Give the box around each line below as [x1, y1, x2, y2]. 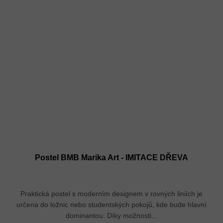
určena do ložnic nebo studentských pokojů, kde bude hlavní [16, 201, 207, 209]
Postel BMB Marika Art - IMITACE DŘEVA [35, 153, 188, 162]
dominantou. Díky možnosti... [66, 212, 157, 220]
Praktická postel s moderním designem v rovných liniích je [20, 190, 203, 198]
